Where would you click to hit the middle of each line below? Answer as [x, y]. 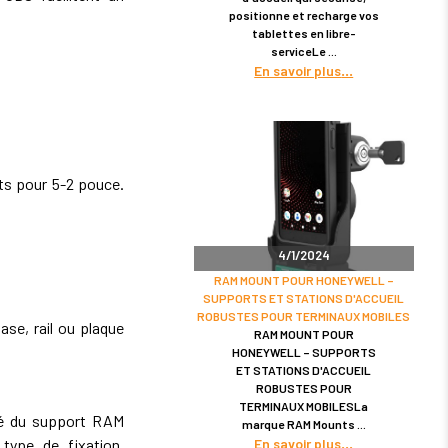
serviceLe [299, 50]
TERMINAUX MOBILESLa [304, 405]
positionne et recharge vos [303, 14]
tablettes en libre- [303, 32]
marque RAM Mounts [299, 423]
